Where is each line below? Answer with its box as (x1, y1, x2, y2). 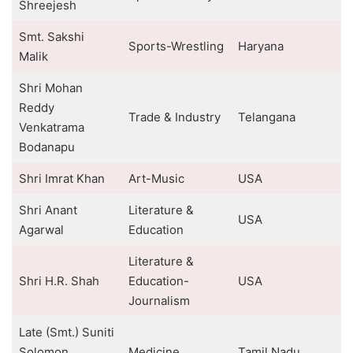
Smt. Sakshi (18, 29, 84, 44)
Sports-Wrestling (128, 39, 224, 54)
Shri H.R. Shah (18, 273, 99, 288)
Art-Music (128, 171, 184, 186)
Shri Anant (18, 203, 77, 217)
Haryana (237, 39, 284, 54)
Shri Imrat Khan (18, 171, 105, 186)
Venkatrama (18, 120, 84, 135)
